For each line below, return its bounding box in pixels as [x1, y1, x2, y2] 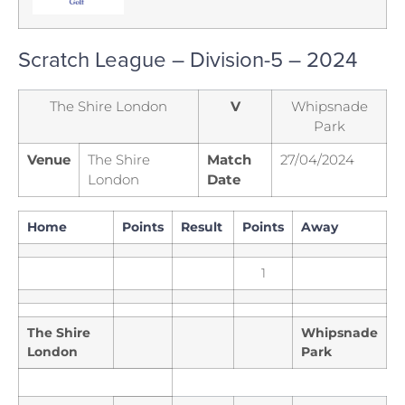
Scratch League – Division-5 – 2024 [18, 42, 357, 74]
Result [181, 218, 222, 235]
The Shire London [50, 97, 167, 115]
